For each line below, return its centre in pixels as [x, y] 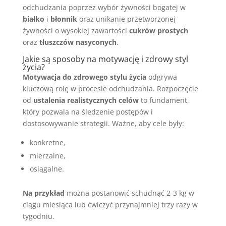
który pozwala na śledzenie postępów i [88, 112]
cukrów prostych [158, 31]
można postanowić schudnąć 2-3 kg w [129, 193]
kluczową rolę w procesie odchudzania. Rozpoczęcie [110, 89]
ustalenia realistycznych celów [86, 100]
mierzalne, [47, 156]
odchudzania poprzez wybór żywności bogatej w [104, 7]
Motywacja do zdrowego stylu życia [84, 77]
